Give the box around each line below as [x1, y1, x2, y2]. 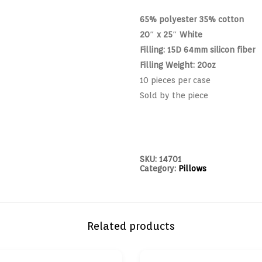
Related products [87, 219, 175, 232]
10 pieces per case [140, 75, 211, 85]
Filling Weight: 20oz [140, 60, 216, 70]
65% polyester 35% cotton [140, 14, 244, 24]
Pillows [178, 163, 206, 173]
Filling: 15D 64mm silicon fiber [140, 44, 255, 54]
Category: [140, 163, 178, 173]
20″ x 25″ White [140, 29, 202, 39]
